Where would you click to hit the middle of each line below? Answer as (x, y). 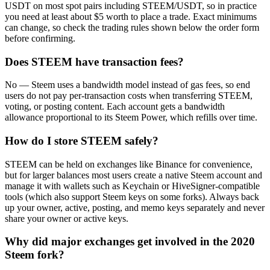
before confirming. (40, 38)
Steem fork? (35, 255)
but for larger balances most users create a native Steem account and (133, 175)
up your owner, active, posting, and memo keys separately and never (135, 207)
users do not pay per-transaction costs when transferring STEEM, (129, 96)
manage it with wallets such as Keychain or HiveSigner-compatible (132, 186)
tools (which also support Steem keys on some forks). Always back (132, 196)
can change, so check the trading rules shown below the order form (132, 27)
